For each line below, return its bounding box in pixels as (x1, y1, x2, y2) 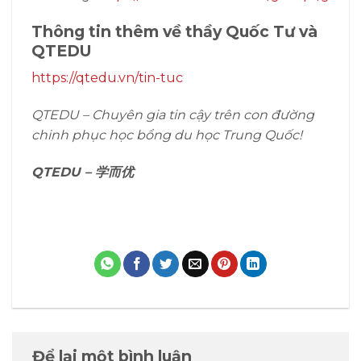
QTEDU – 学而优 (31, 164, 134, 180)
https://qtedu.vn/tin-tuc (31, 70, 183, 86)
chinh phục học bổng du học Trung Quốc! (31, 127, 302, 143)
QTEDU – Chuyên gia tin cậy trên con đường (31, 107, 314, 123)
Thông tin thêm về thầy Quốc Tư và (31, 21, 317, 41)
